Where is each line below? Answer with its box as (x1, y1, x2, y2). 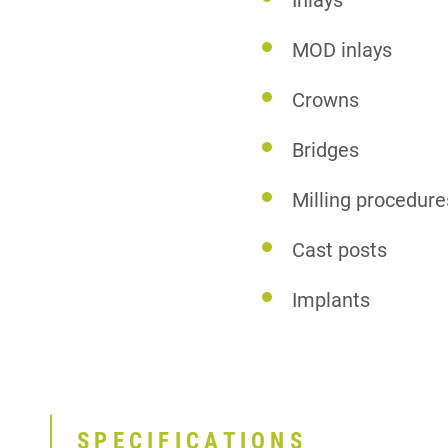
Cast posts (292, 238, 388, 262)
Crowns (292, 88, 360, 112)
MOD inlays (292, 38, 393, 62)
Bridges (292, 138, 360, 162)
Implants (292, 288, 371, 312)
